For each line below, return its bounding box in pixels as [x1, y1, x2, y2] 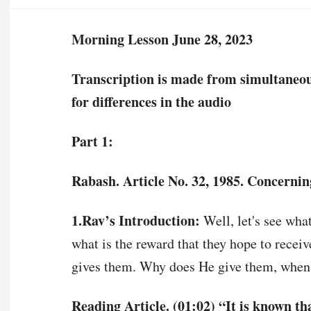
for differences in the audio [71, 91, 231, 112]
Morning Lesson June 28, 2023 [71, 28, 253, 49]
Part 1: [71, 131, 113, 151]
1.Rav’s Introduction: [71, 210, 200, 230]
